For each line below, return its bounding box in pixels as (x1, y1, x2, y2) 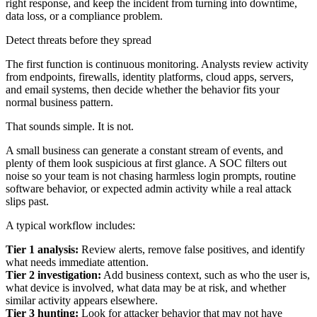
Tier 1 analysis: (6, 243, 79, 255)
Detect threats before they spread (6, 33, 151, 46)
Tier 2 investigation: (6, 268, 101, 281)
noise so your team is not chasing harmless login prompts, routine (6, 169, 296, 182)
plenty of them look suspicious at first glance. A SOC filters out (6, 156, 287, 169)
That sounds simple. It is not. (6, 120, 134, 132)
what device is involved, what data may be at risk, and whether (6, 281, 286, 294)
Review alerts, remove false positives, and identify (79, 243, 305, 255)
